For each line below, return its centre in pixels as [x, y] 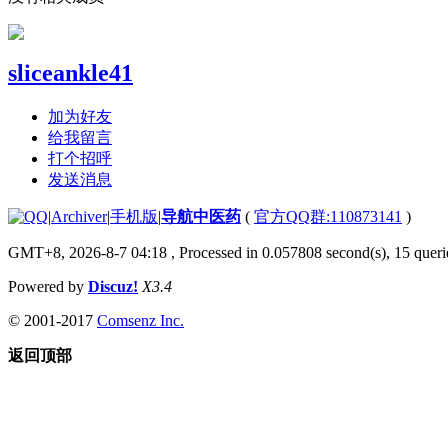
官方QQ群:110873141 [328, 216]
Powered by [48, 286]
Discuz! [113, 286]
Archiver [79, 216]
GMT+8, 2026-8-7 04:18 [87, 252]
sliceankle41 [70, 72]
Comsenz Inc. [140, 320]
